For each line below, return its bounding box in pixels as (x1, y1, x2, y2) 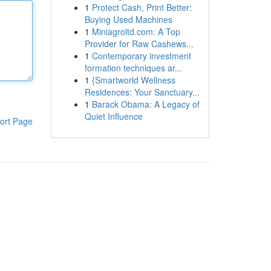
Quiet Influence (84, 110, 143, 122)
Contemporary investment (91, 50, 191, 62)
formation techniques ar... (84, 62, 182, 74)
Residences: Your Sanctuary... (84, 86, 200, 98)
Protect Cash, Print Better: (91, 1, 192, 13)
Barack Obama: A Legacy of (91, 98, 200, 110)
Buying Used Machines (84, 13, 172, 25)
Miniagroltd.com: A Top (91, 25, 180, 38)
